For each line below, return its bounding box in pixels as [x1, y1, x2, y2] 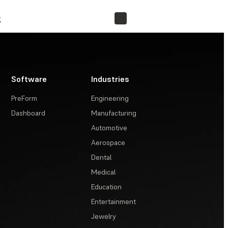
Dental [91, 153, 112, 162]
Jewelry [91, 212, 117, 221]
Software [11, 74, 47, 84]
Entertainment [91, 197, 136, 206]
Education [91, 182, 122, 191]
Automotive [91, 123, 128, 132]
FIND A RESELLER [149, 15, 206, 22]
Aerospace [91, 138, 126, 147]
